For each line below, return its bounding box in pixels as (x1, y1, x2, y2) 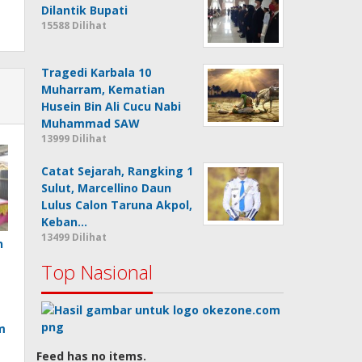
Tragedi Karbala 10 (41, 65, 152, 80)
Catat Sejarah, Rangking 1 (41, 163, 194, 179)
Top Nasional (41, 259, 154, 285)
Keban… (41, 214, 88, 229)
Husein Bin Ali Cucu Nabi (41, 99, 182, 114)
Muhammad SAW (41, 116, 141, 131)
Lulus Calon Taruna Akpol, (41, 197, 193, 213)
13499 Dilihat (41, 230, 107, 244)
